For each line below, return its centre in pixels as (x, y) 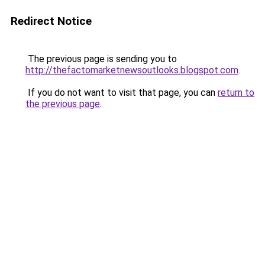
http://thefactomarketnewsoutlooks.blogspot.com (132, 70)
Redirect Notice (51, 21)
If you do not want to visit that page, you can (122, 93)
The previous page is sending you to (101, 59)
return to (236, 93)
